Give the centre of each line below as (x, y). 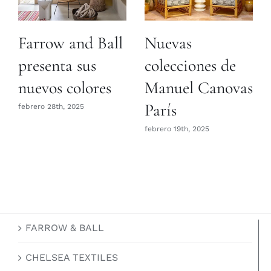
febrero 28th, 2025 (51, 107)
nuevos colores (65, 88)
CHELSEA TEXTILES (72, 258)
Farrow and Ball (70, 43)
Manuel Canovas (199, 88)
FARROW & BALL (65, 228)
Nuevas (168, 43)
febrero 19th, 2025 (177, 129)
